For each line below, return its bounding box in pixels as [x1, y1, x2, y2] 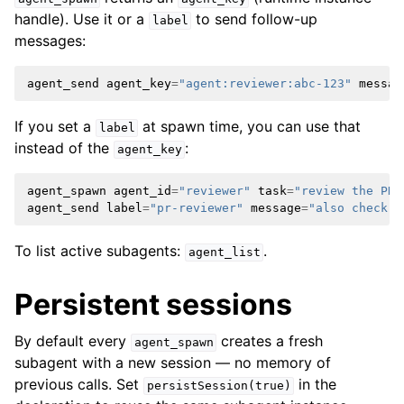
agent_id [114, 184, 171, 198]
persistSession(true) [146, 379, 291, 393]
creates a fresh [216, 332, 324, 351]
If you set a [14, 117, 96, 136]
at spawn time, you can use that [138, 117, 362, 136]
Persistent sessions [14, 287, 292, 323]
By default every [14, 332, 131, 351]
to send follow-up [191, 10, 318, 29]
